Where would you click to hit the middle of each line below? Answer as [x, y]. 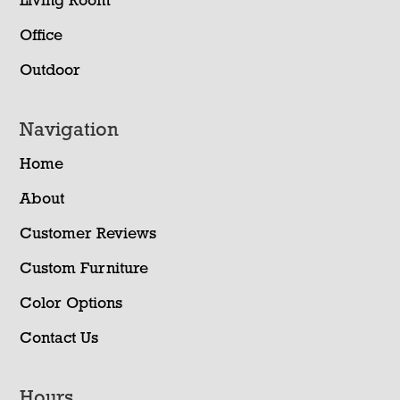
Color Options [71, 304]
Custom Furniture [84, 269]
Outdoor [50, 71]
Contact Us [59, 338]
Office [42, 36]
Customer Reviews [88, 234]
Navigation [70, 130]
